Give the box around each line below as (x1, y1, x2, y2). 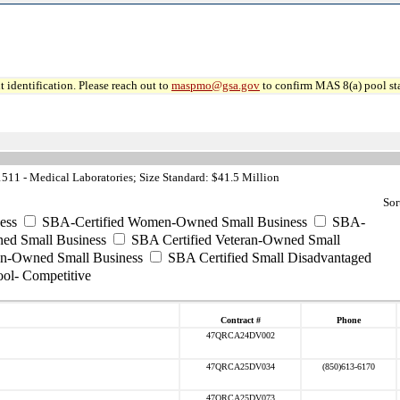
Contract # (220, 315, 261, 325)
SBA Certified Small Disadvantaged (164, 250, 371, 265)
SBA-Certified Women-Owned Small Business (38, 214, 307, 229)
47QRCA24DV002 (205, 330, 275, 340)
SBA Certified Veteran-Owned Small (128, 232, 340, 247)
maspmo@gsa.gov (171, 79, 260, 92)
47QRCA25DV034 (205, 362, 275, 371)
